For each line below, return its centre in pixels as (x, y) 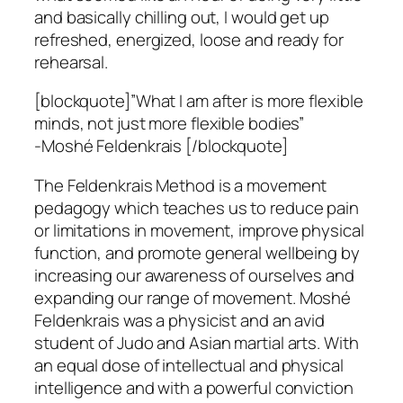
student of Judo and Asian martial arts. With (197, 342)
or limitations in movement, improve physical (199, 230)
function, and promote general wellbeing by (197, 252)
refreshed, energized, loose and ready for (189, 39)
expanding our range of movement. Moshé (193, 297)
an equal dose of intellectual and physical (189, 365)
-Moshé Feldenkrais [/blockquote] (161, 146)
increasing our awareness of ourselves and (194, 275)
